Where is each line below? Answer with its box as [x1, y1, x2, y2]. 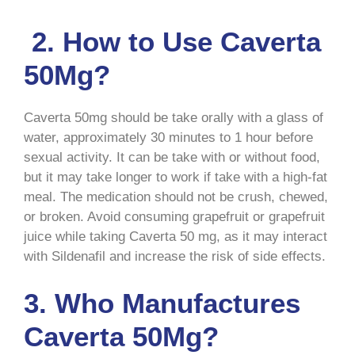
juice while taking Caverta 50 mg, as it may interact [24, 229, 327, 245]
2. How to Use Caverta [24, 26, 321, 58]
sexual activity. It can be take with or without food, [24, 150, 320, 166]
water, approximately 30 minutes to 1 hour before [24, 130, 313, 146]
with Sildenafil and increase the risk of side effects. [24, 249, 326, 265]
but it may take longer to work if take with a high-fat [24, 170, 327, 185]
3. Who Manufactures [24, 287, 300, 319]
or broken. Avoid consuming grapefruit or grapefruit [24, 209, 325, 225]
